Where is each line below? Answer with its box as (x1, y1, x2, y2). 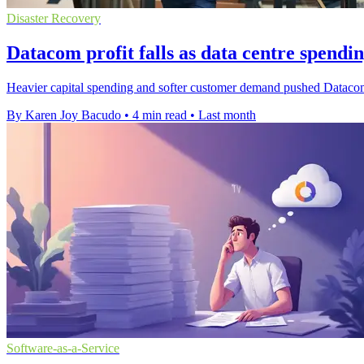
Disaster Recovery (6, 11, 101, 25)
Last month (198, 107, 256, 122)
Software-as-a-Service (6, 340, 119, 355)
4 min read (132, 107, 187, 122)
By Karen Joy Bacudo (6, 107, 121, 122)
